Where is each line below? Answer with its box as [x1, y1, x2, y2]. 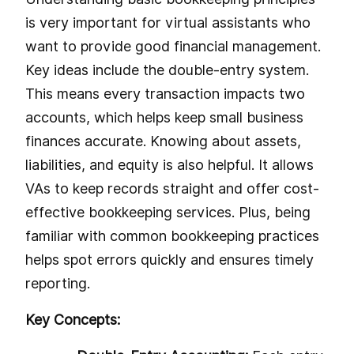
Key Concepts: [25, 311, 120, 328]
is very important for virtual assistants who [25, 13, 311, 31]
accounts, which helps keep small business [25, 108, 303, 126]
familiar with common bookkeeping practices [25, 227, 319, 244]
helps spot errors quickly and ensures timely [25, 250, 314, 268]
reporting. [25, 274, 90, 292]
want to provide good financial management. [25, 37, 321, 55]
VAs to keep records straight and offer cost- [25, 179, 319, 197]
